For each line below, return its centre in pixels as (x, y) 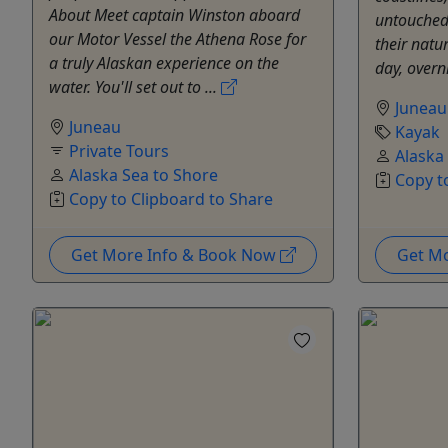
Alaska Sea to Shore (143, 175)
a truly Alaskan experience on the (164, 63)
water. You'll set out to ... (135, 87)
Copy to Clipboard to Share (171, 199)
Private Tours (119, 151)
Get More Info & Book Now (175, 255)
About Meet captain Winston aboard (174, 15)
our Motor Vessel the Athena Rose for (177, 39)
